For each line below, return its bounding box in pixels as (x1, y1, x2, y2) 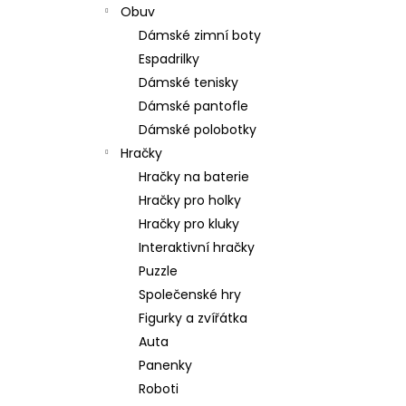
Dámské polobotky (139, 121, 256, 139)
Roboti (139, 380, 179, 398)
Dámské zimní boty (139, 26, 261, 44)
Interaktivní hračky (139, 238, 255, 256)
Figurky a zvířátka (139, 309, 247, 327)
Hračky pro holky (139, 191, 241, 209)
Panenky (139, 356, 192, 374)
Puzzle (139, 262, 178, 280)
